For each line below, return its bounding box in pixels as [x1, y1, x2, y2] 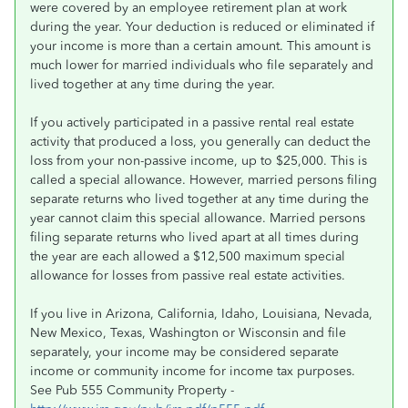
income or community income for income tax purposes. [30, 363, 355, 379]
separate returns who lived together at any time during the [30, 191, 369, 207]
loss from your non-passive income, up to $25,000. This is [30, 153, 367, 168]
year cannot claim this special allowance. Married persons [30, 210, 365, 226]
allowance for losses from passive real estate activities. [30, 268, 345, 283]
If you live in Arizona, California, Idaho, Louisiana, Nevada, [30, 306, 372, 321]
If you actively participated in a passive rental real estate [30, 115, 354, 130]
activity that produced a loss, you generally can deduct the [30, 134, 371, 149]
